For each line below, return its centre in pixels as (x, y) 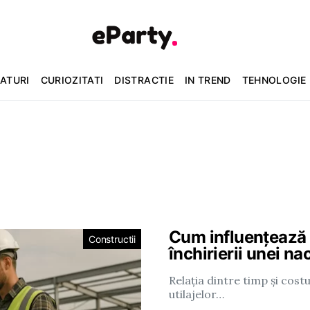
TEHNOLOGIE (274, 80)
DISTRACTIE (144, 80)
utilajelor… (197, 294)
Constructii (112, 239)
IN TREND (208, 80)
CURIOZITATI (72, 80)
